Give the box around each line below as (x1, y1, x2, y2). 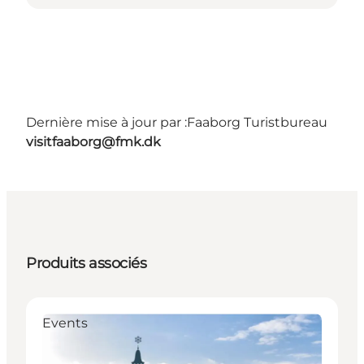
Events (42, 315, 88, 331)
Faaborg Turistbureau (187, 115, 327, 131)
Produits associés (26, 254, 147, 273)
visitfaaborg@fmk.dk (26, 134, 161, 150)
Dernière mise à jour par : (26, 115, 187, 131)
